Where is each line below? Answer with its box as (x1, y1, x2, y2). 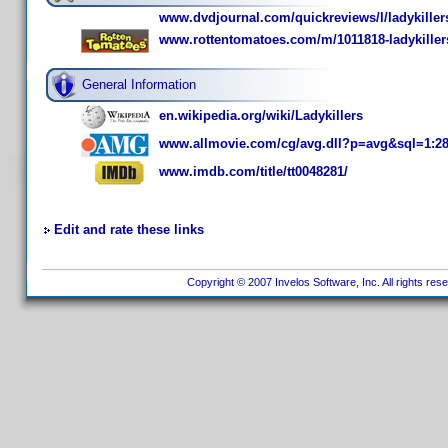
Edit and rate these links (54, 222, 204, 237)
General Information (82, 77, 196, 92)
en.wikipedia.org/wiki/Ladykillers (159, 108, 363, 124)
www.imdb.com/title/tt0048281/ (159, 164, 348, 180)
